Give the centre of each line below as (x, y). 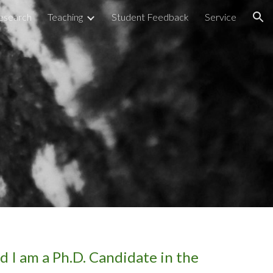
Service (221, 17)
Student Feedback (150, 17)
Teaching (65, 17)
